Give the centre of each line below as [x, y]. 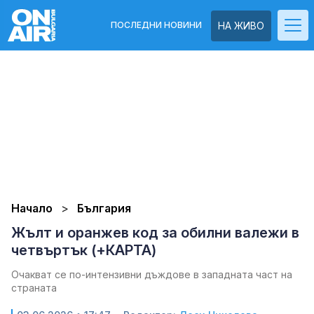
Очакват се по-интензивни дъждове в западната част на [152, 274]
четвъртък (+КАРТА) [84, 250]
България [104, 208]
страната [34, 288]
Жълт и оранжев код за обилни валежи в [155, 233]
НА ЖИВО [241, 26]
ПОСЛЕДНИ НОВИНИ [156, 25]
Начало [32, 208]
